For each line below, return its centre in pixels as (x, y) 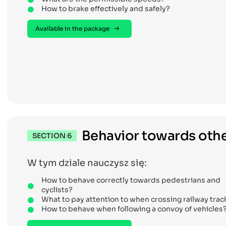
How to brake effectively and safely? (106, 8)
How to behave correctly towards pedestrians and (131, 180)
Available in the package (72, 28)
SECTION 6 (52, 136)
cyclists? (57, 189)
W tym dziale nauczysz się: (87, 163)
